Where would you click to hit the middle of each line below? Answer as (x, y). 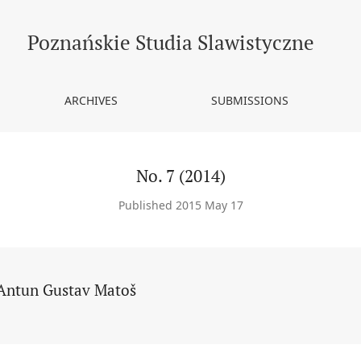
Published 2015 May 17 (180, 205)
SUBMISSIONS (250, 100)
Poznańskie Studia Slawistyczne (170, 42)
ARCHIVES (91, 100)
